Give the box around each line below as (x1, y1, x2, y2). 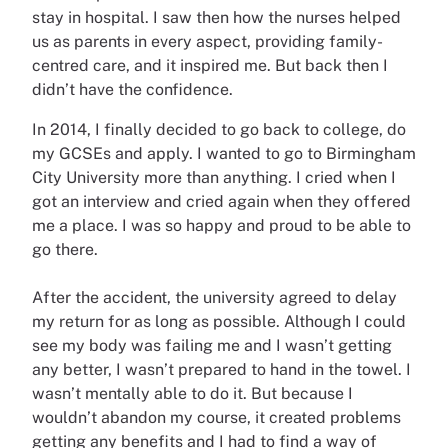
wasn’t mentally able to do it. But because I (32, 383, 353, 403)
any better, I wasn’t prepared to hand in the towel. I (32, 359, 411, 379)
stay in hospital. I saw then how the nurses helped (32, 7, 401, 27)
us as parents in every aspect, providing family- (32, 31, 383, 51)
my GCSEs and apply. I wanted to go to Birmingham (32, 143, 416, 163)
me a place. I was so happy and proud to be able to (32, 215, 411, 235)
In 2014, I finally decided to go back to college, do (32, 119, 406, 139)
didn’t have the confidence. (32, 79, 233, 99)
